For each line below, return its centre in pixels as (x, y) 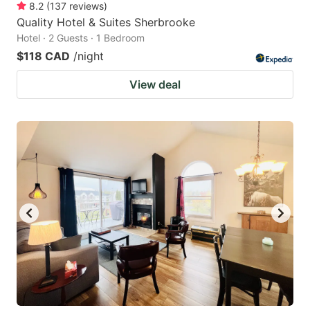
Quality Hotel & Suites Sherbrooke (106, 22)
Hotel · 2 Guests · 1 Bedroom (81, 37)
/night (89, 56)
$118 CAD (43, 56)
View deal (155, 84)
